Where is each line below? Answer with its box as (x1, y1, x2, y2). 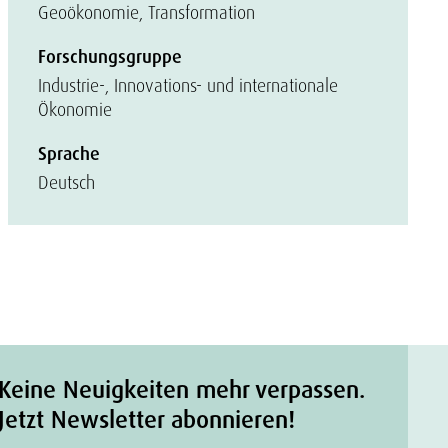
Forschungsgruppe (38, 45, 182, 69)
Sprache (38, 142, 100, 166)
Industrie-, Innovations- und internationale (38, 74, 338, 97)
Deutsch (38, 171, 95, 194)
